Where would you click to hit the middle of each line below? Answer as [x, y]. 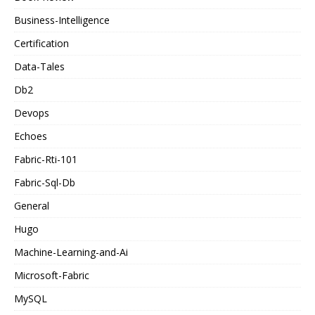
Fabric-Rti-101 [46, 160]
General [32, 206]
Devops [32, 113]
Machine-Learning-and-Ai [71, 252]
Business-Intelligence [62, 20]
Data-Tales [39, 67]
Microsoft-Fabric [52, 276]
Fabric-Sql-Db [45, 183]
